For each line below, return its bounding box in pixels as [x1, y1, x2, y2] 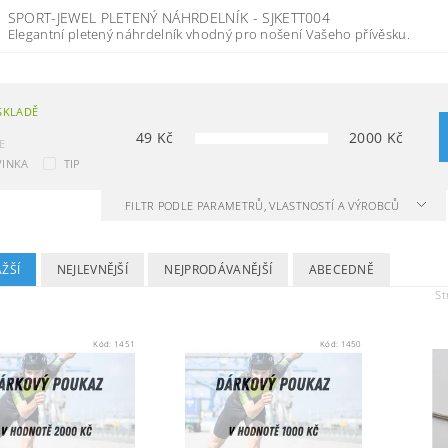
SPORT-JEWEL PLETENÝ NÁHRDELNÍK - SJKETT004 [7, 8, 331, 27]
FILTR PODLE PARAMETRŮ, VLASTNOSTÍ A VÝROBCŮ [124, 198, 403, 213]
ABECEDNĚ [308, 261, 375, 278]
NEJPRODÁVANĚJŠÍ [164, 261, 273, 278]
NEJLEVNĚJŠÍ [56, 261, 129, 278]
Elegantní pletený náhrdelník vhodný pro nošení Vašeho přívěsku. [7, 25, 417, 43]
